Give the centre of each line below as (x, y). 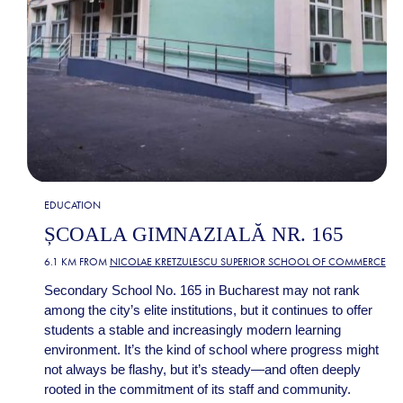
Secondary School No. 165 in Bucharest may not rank (201, 290)
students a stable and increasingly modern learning (192, 330)
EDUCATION (72, 205)
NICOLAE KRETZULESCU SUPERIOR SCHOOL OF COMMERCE (247, 262)
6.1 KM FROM (76, 262)
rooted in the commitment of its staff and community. (197, 389)
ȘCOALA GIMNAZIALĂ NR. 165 (193, 234)
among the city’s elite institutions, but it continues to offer (208, 310)
